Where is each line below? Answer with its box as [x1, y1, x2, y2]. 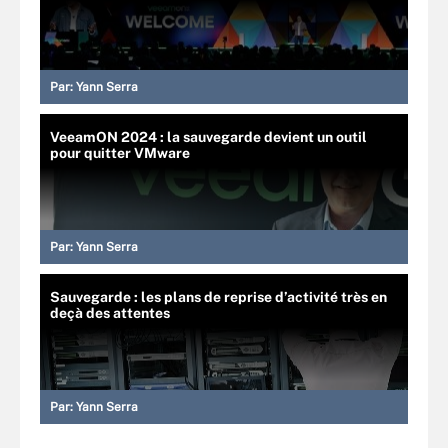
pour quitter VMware [50, 144, 190, 161]
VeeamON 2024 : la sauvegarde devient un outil [50, 128, 367, 145]
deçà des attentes [50, 304, 170, 321]
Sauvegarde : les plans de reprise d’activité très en [50, 288, 387, 305]
